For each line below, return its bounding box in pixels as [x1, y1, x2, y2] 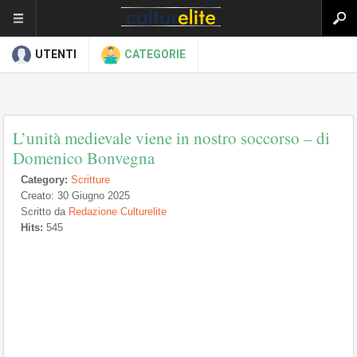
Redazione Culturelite [69, 206, 167, 218]
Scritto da [21, 206, 69, 218]
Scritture [71, 174, 110, 186]
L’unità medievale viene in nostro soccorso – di [13, 127, 330, 149]
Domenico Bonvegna [13, 147, 155, 169]
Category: [21, 174, 68, 186]
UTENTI [35, 48, 76, 61]
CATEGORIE [124, 48, 186, 61]
